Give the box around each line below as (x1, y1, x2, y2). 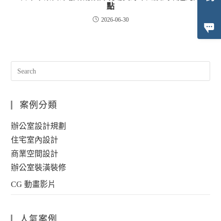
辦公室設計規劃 (11, 122, 67, 131)
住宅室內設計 (11, 136, 59, 145)
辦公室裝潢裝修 (11, 163, 67, 172)
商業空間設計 (11, 149, 59, 158)
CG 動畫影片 (11, 180, 56, 189)
